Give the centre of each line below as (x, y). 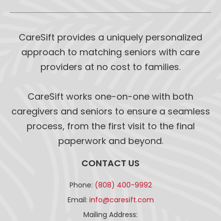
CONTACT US (110, 163)
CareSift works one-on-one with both (110, 96)
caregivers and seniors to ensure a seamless (110, 111)
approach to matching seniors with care (110, 52)
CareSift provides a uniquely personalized (110, 37)
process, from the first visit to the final (110, 126)
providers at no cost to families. (110, 67)
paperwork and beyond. (110, 141)
